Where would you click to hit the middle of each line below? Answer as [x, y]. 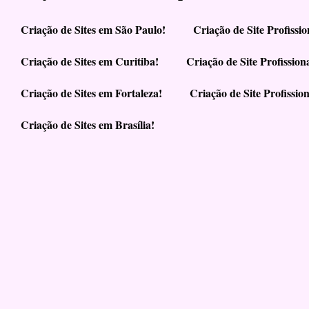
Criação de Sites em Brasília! [88, 124]
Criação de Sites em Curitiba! [90, 61]
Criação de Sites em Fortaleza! [91, 92]
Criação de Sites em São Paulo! [93, 29]
